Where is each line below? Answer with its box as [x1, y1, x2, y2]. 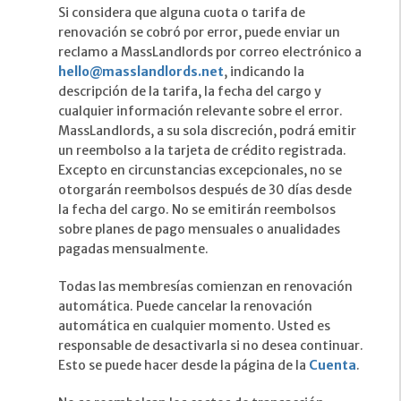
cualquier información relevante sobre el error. [58, 103, 343, 120]
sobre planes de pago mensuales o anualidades [58, 221, 340, 238]
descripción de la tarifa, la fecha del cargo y [58, 83, 321, 100]
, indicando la [224, 64, 304, 81]
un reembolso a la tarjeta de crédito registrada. [58, 142, 346, 159]
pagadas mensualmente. [58, 241, 209, 258]
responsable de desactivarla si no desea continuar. [58, 337, 363, 354]
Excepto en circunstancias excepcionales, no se [58, 162, 342, 179]
